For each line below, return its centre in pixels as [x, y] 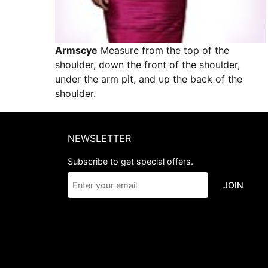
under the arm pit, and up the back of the [149, 79]
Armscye [76, 51]
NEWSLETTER [99, 138]
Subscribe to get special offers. [130, 161]
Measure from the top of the [163, 51]
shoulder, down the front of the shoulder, [147, 65]
